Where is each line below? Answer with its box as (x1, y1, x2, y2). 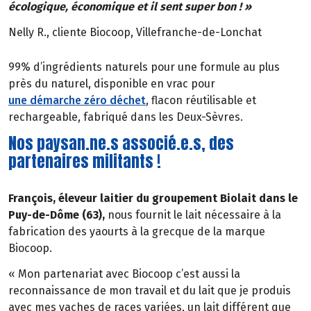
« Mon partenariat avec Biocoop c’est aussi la (8, 267, 240, 281)
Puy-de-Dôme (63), (8, 208, 105, 222)
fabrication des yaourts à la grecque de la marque (8, 225, 265, 239)
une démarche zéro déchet (8, 93, 146, 107)
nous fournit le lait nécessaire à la (105, 208, 281, 222)
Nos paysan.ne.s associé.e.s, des (8, 131, 234, 155)
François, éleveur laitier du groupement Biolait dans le (8, 192, 298, 205)
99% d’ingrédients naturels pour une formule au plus (8, 60, 280, 74)
